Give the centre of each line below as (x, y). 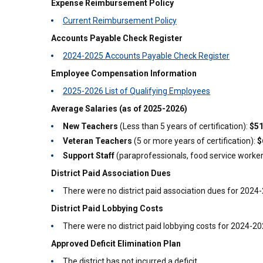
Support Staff (89, 156)
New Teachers (90, 126)
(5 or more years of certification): (195, 141)
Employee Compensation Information (124, 73)
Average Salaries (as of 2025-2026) (119, 109)
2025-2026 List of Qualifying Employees (136, 91)
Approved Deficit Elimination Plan (116, 244)
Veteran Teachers (97, 141)
